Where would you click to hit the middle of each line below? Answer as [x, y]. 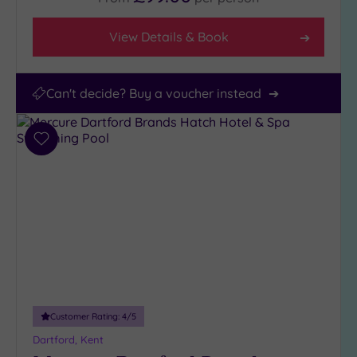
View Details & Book [169, 37]
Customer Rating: [86, 317]
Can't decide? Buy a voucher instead [154, 94]
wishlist [62, 177]
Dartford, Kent [68, 340]
